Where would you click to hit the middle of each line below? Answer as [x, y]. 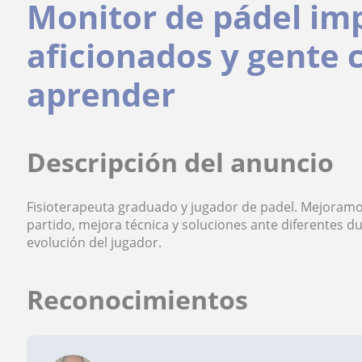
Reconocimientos [138, 299]
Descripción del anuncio [181, 162]
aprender [101, 94]
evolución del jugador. [95, 242]
